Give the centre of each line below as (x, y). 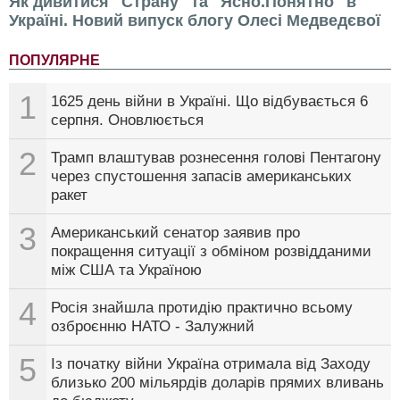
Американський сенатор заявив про (175, 232)
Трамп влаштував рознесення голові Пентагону (216, 157)
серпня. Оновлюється (127, 120)
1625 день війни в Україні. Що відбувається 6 (209, 101)
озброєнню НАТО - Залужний (153, 326)
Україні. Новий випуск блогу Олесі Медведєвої (195, 20)
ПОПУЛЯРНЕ (54, 60)
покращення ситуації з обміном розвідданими (211, 251)
